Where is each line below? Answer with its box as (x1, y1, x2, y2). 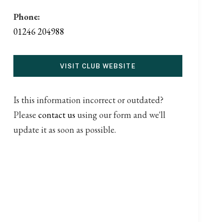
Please (13, 109, 38, 120)
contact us (38, 109, 75, 120)
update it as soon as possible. (13, 123, 116, 135)
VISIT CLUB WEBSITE (60, 62, 136, 70)
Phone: (13, 11, 40, 23)
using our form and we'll (75, 109, 166, 120)
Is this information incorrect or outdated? (13, 94, 164, 106)
